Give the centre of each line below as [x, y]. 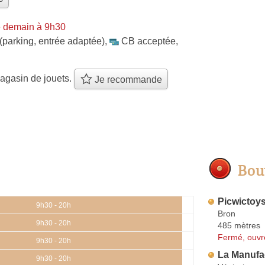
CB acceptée [148, 41]
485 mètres [239, 225]
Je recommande [127, 80]
